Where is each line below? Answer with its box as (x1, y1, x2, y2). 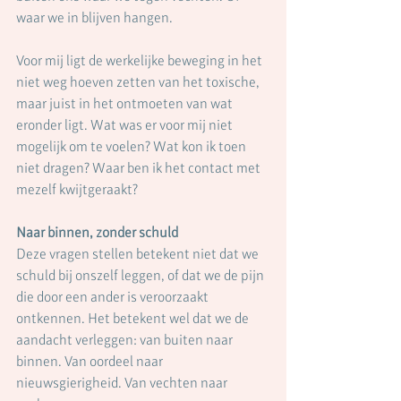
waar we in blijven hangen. (16, 9, 173, 26)
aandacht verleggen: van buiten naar (16, 331, 235, 348)
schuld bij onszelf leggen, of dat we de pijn (16, 267, 267, 284)
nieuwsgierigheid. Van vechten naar (16, 374, 230, 391)
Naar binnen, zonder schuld (16, 224, 178, 241)
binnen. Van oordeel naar (16, 353, 166, 370)
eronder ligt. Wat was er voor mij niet (16, 116, 235, 133)
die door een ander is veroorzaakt (16, 288, 211, 305)
